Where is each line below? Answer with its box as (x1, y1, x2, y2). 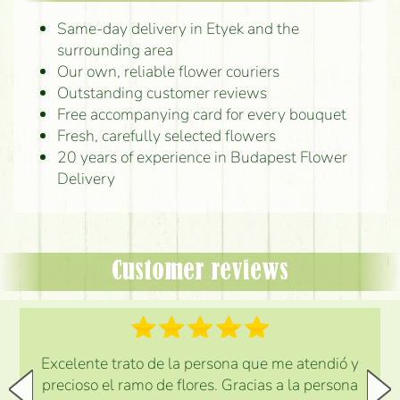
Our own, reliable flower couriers (56, 60, 279, 82)
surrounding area (56, 38, 173, 61)
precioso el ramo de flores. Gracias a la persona (42, 373, 358, 396)
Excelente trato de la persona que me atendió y (41, 352, 359, 374)
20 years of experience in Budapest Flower (56, 146, 347, 168)
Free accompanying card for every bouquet (56, 103, 346, 125)
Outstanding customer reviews (56, 81, 267, 104)
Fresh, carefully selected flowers (56, 124, 276, 146)
